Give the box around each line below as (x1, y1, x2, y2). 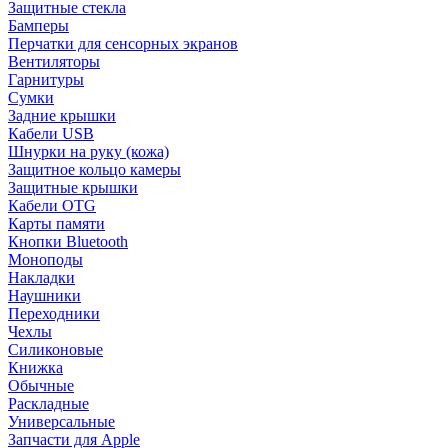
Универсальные (8, 413, 115, 430)
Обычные (8, 377, 74, 394)
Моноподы (8, 251, 83, 268)
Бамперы (8, 17, 69, 34)
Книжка (8, 359, 63, 376)
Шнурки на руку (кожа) (8, 143, 169, 160)
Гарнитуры (8, 71, 84, 88)
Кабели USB (8, 125, 94, 142)
